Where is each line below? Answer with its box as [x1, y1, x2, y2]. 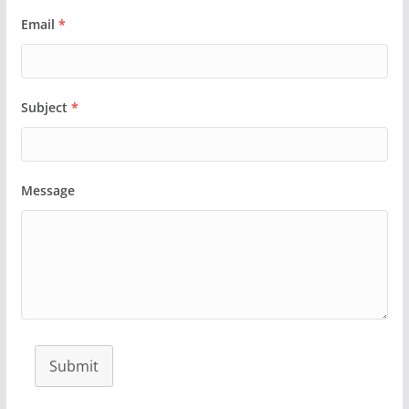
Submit [48, 355, 99, 376]
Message [20, 181, 75, 199]
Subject [20, 98, 68, 116]
